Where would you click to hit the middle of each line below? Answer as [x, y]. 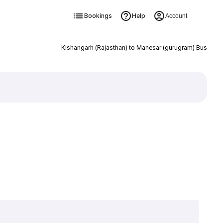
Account [176, 16]
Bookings [98, 16]
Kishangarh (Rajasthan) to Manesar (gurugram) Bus [134, 48]
